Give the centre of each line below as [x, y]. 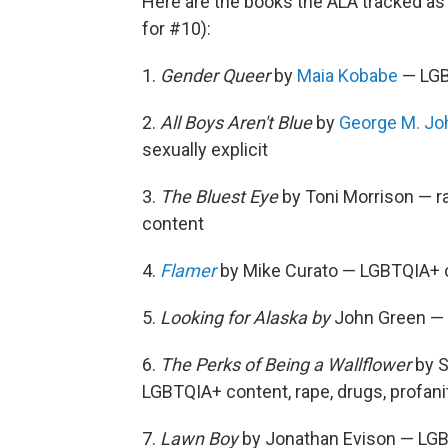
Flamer [188, 270]
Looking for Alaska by [245, 317]
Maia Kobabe [347, 75]
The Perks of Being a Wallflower [287, 364]
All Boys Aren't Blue [236, 122]
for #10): [176, 28]
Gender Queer [215, 75]
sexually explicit [205, 149]
